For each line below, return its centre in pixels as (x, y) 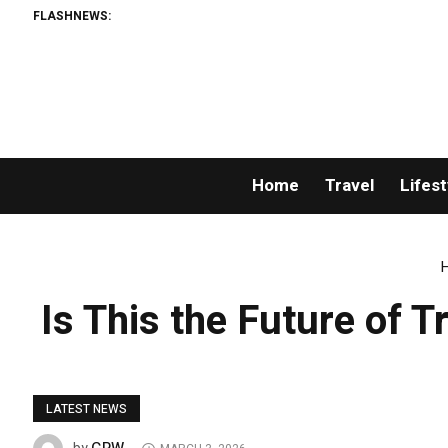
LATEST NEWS (87, 409)
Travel (349, 186)
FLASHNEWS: (72, 15)
